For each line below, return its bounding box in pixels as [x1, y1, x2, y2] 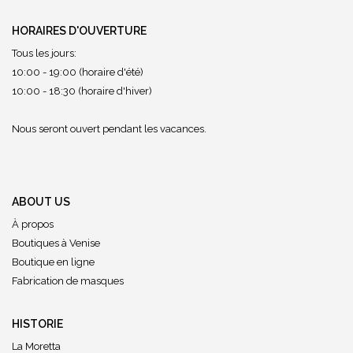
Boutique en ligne [12, 256, 95, 268]
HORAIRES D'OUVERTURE [12, 24, 147, 37]
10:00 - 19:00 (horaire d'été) [12, 66, 143, 78]
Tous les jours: [12, 47, 76, 59]
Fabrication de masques [12, 275, 124, 287]
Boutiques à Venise [12, 237, 100, 249]
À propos [12, 218, 54, 230]
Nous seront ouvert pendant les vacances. [12, 123, 206, 135]
